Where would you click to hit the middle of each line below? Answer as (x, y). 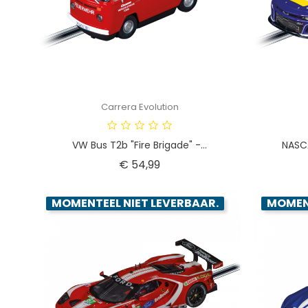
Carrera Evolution (140, 107)
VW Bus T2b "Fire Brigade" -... (140, 145)
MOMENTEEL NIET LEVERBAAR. (135, 203)
